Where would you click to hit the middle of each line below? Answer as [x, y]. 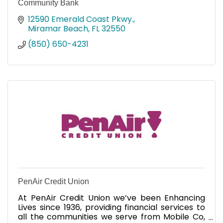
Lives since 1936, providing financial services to [111, 208]
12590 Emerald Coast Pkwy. [81, 19]
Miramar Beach [58, 29]
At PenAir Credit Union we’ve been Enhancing [111, 198]
